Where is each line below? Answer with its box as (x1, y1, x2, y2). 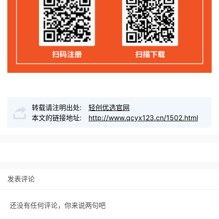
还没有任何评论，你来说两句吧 (10, 200, 106, 209)
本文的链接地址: (32, 113, 84, 122)
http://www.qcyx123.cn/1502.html (88, 113, 198, 122)
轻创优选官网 (88, 103, 130, 111)
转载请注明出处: (32, 103, 84, 111)
